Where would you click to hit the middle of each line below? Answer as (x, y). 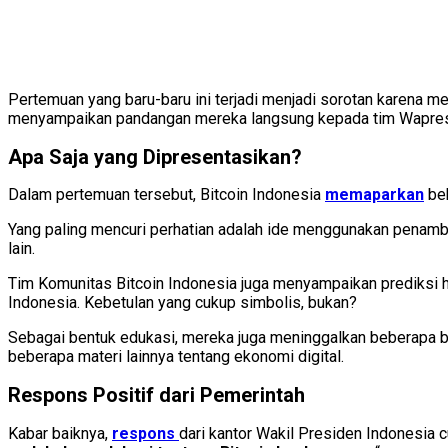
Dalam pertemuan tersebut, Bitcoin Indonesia (164, 195)
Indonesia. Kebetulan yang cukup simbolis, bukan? (182, 303)
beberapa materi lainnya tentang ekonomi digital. (176, 357)
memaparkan (374, 195)
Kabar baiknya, (60, 433)
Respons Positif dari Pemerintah (156, 394)
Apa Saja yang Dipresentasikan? (155, 156)
